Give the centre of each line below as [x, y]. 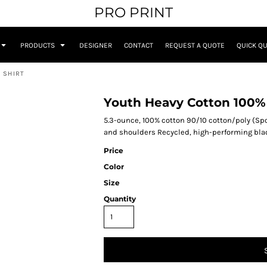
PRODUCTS [38, 46]
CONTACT [139, 46]
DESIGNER [96, 46]
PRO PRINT [133, 13]
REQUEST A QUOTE [195, 46]
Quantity [120, 199]
